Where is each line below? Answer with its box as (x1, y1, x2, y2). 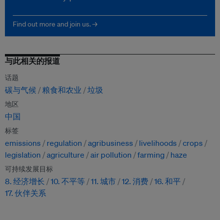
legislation (5, 150, 41, 160)
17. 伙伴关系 (5, 188, 46, 198)
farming (137, 150, 165, 160)
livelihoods (139, 138, 177, 148)
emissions (5, 138, 41, 148)
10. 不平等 (51, 176, 85, 187)
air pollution (90, 150, 132, 160)
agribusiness (88, 138, 133, 148)
